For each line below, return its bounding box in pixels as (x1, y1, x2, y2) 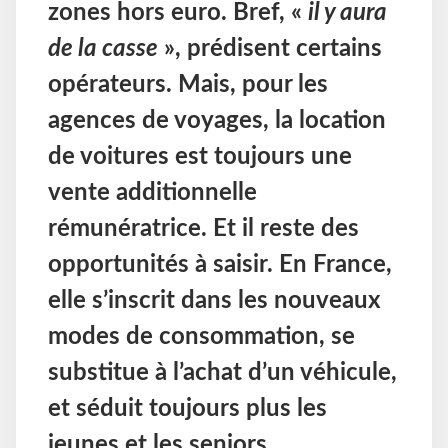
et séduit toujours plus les (48, 397, 327, 422)
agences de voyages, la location (48, 109, 386, 134)
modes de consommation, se (48, 325, 355, 350)
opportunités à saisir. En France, (48, 253, 392, 278)
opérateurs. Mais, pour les (48, 73, 328, 98)
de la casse (48, 37, 158, 62)
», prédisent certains (158, 37, 382, 62)
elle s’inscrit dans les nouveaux (48, 289, 381, 314)
